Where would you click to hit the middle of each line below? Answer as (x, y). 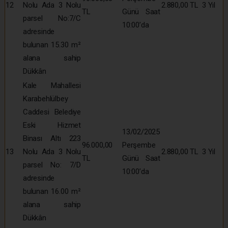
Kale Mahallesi (52, 85)
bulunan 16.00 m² (52, 191)
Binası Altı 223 (52, 138)
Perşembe (139, 145)
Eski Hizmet (52, 125)
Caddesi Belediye (52, 112)
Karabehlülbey (46, 98)
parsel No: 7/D (52, 165)
